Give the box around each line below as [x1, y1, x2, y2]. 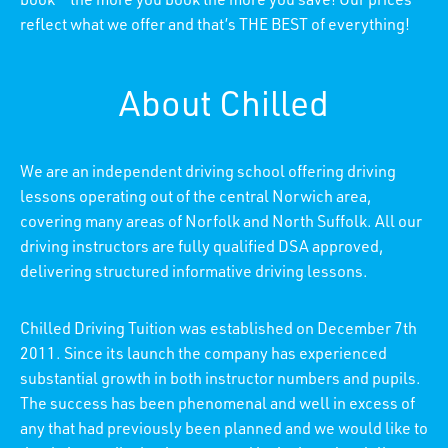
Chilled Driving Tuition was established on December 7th [20, 322, 417, 339]
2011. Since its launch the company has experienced [20, 347, 387, 364]
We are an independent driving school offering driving [20, 165, 396, 182]
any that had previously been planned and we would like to [20, 422, 428, 439]
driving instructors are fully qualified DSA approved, [20, 240, 384, 257]
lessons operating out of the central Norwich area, [20, 190, 372, 207]
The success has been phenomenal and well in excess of [20, 397, 415, 414]
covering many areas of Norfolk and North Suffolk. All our [20, 215, 422, 232]
